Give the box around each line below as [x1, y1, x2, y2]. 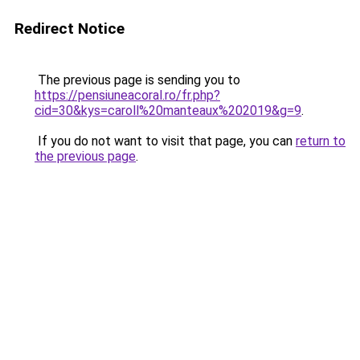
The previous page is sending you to [35, 72, 240, 88]
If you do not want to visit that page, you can [35, 133, 296, 149]
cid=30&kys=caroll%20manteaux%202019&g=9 [35, 103, 301, 118]
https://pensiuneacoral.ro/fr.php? [35, 88, 220, 103]
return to [296, 133, 346, 149]
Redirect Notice [14, 19, 125, 38]
